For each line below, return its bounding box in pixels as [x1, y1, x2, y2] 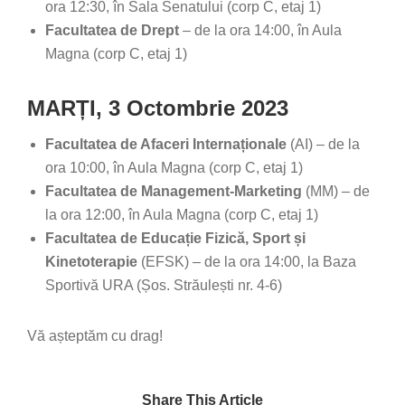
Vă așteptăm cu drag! [27, 328, 163, 344]
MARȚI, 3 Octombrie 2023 [27, 96, 288, 120]
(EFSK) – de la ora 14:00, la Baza [137, 254, 356, 269]
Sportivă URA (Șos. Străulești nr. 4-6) [45, 278, 282, 293]
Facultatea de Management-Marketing [45, 184, 302, 199]
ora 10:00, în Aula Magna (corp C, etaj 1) [45, 160, 303, 175]
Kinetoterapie [45, 254, 137, 269]
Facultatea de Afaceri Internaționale [45, 137, 287, 152]
